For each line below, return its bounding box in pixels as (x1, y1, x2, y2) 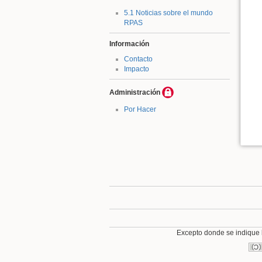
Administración (109, 88, 160, 96)
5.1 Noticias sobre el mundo (123, 8, 213, 17)
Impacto (123, 64, 149, 73)
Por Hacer (123, 105, 156, 114)
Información (109, 40, 149, 48)
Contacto (123, 54, 153, 63)
